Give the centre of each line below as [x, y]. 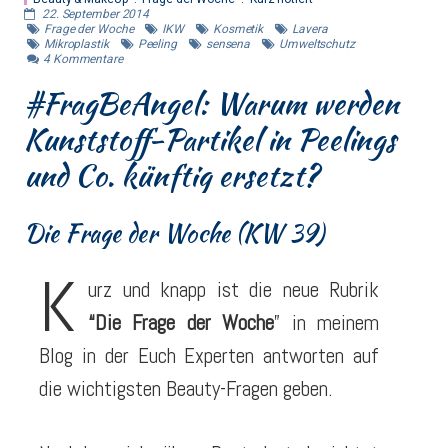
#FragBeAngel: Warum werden [211, 103]
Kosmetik [238, 29]
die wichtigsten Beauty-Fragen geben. [186, 388]
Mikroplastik [76, 44]
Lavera [310, 29]
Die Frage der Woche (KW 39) [174, 233]
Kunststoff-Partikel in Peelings [210, 139]
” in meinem [327, 322]
